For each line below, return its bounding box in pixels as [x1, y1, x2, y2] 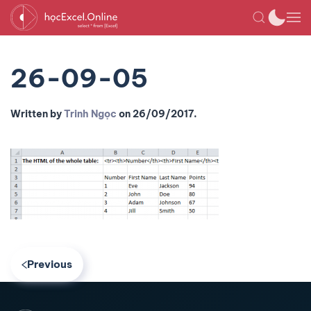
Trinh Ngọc [64, 108, 117, 120]
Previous [27, 258, 72, 271]
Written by [10, 108, 64, 120]
